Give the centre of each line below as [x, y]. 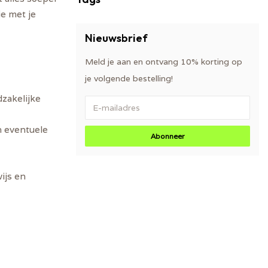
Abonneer [167, 136]
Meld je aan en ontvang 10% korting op [164, 62]
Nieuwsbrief [116, 38]
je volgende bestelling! [129, 78]
